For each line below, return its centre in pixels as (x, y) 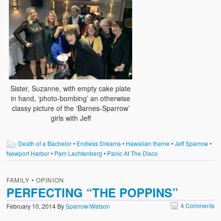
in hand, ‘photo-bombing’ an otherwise (71, 98)
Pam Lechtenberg (78, 153)
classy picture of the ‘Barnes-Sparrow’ (71, 108)
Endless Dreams (99, 144)
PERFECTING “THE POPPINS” (92, 193)
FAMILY (18, 180)
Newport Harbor (28, 153)
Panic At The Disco (133, 153)
